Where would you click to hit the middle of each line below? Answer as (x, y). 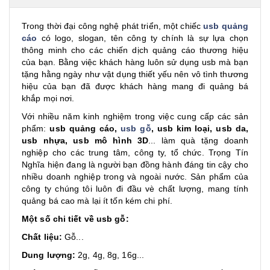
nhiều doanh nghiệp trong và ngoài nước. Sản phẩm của (135, 177)
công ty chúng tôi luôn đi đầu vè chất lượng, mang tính (135, 189)
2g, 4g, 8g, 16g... (110, 255)
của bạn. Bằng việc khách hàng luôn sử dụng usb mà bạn (135, 62)
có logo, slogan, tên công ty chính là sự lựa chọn (143, 38)
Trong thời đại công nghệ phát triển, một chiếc (113, 26)
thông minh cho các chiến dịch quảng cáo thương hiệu (135, 50)
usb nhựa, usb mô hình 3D (85, 140)
